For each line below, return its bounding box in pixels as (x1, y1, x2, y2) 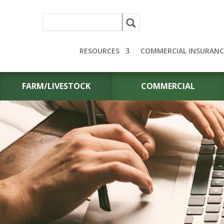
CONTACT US (79, 160, 203, 188)
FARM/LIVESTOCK (21, 80, 90, 91)
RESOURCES (79, 45, 120, 55)
